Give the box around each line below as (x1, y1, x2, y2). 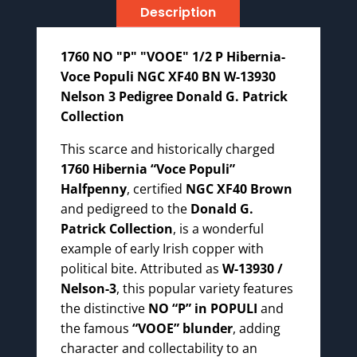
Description (140, 2, 217, 22)
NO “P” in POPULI (147, 299, 257, 317)
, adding (232, 319, 280, 337)
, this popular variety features (116, 279, 293, 297)
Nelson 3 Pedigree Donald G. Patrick (60, 87, 288, 105)
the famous (60, 319, 132, 337)
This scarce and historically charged (60, 139, 275, 158)
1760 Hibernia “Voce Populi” (60, 159, 235, 178)
